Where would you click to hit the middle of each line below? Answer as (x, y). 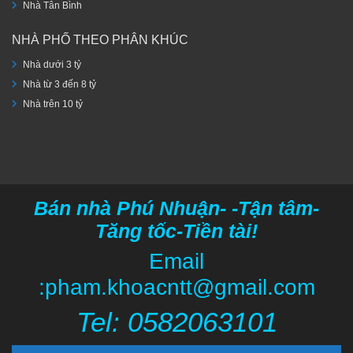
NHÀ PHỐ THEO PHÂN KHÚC (100, 39)
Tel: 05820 (139, 322)
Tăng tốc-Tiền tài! (176, 232)
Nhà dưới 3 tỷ (52, 65)
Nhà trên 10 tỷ (53, 104)
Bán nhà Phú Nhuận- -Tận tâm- (176, 209)
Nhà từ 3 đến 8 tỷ (59, 85)
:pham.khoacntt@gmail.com (176, 288)
